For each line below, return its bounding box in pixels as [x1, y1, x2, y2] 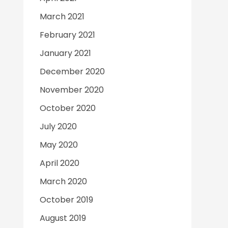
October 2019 [40, 193, 93, 206]
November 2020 [40, 83, 104, 96]
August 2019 [40, 212, 86, 224]
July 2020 [40, 120, 77, 132]
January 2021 [40, 47, 91, 59]
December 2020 [40, 65, 105, 77]
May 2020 [40, 138, 78, 151]
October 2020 [40, 102, 96, 114]
